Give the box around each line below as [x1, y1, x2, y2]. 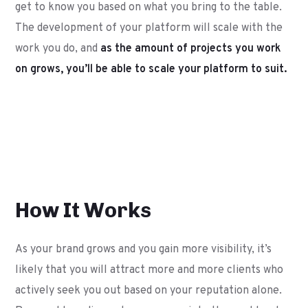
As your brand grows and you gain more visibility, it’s [15, 243, 272, 256]
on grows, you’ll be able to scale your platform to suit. [15, 63, 287, 76]
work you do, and [15, 42, 101, 56]
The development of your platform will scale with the [15, 21, 283, 35]
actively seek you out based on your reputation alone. [15, 284, 283, 298]
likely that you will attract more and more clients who [15, 263, 284, 277]
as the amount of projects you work [100, 42, 282, 56]
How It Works [15, 198, 152, 223]
